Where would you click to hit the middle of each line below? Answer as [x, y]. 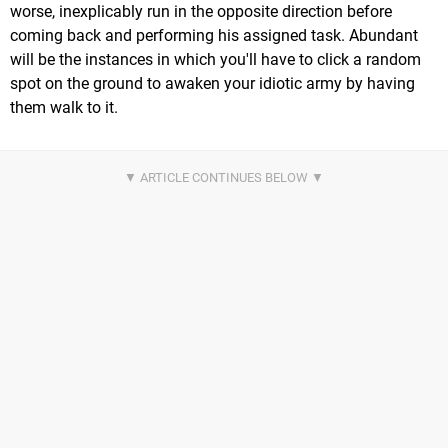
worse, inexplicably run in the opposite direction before [201, 12]
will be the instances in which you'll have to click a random [215, 60]
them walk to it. [64, 108]
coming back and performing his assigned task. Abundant [214, 36]
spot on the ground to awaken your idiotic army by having [212, 84]
